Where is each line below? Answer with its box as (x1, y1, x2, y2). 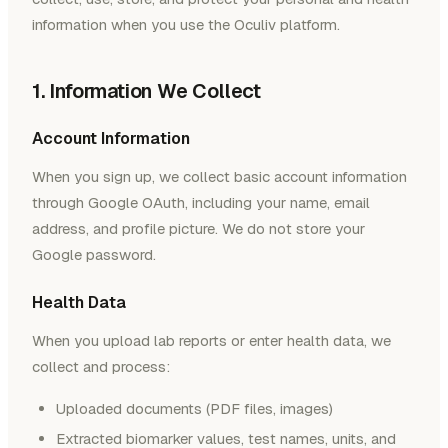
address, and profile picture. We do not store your (32, 219, 365, 239)
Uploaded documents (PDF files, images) (56, 399, 333, 419)
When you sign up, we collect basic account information (32, 167, 407, 187)
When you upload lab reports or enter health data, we (32, 331, 391, 351)
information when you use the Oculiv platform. (32, 15, 340, 35)
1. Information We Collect (32, 78, 261, 105)
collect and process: (32, 357, 170, 377)
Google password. (32, 245, 156, 265)
